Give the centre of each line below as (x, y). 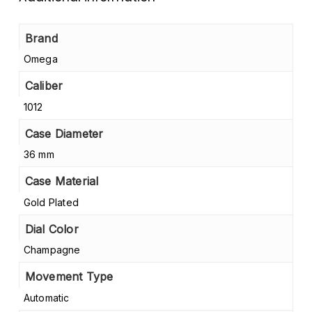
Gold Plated (51, 202)
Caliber (44, 86)
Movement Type (69, 277)
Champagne (52, 250)
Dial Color (52, 229)
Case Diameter (64, 133)
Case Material (62, 181)
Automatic (46, 297)
